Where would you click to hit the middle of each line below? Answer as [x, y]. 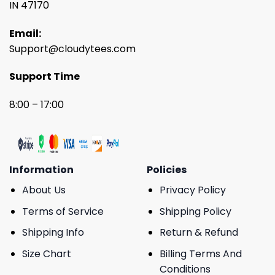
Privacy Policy [192, 190]
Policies [167, 169]
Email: [25, 33]
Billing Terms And [200, 254]
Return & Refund [199, 233]
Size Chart [46, 254]
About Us [44, 190]
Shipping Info [53, 233]
